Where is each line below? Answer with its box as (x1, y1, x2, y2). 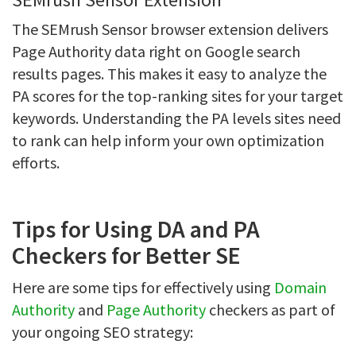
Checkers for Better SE (12, 240, 241, 270)
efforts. (12, 153, 60, 172)
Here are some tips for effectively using (12, 277, 274, 297)
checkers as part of (206, 300, 335, 319)
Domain (274, 277, 327, 297)
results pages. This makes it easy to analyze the (12, 64, 327, 83)
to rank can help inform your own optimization (12, 130, 324, 150)
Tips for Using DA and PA (12, 214, 260, 244)
